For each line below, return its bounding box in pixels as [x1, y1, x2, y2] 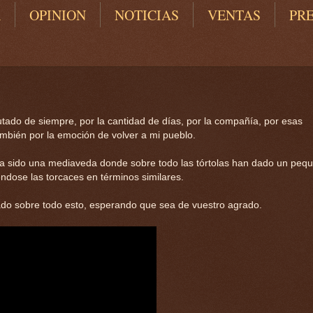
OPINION [29, 6, 86, 25]
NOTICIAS [115, 6, 179, 25]
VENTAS [208, 6, 261, 25]
